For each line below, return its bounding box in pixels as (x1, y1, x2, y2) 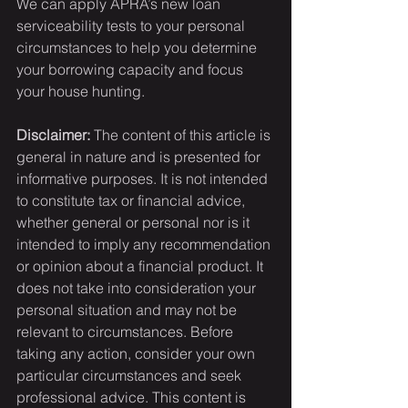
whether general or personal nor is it (16, 213, 253, 232)
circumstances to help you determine (16, 38, 260, 57)
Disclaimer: (16, 126, 90, 145)
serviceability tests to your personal (16, 16, 249, 36)
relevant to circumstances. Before (16, 322, 237, 342)
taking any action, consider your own (16, 344, 259, 363)
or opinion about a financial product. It (16, 257, 267, 276)
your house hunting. (16, 82, 145, 101)
